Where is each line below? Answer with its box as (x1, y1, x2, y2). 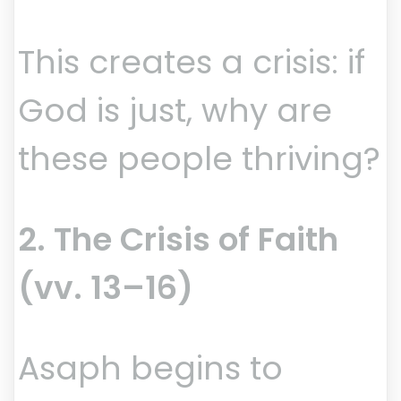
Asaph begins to (18, 346, 283, 392)
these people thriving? (18, 136, 380, 183)
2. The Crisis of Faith (18, 217, 338, 263)
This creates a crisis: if (18, 39, 365, 86)
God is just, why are (18, 88, 332, 134)
